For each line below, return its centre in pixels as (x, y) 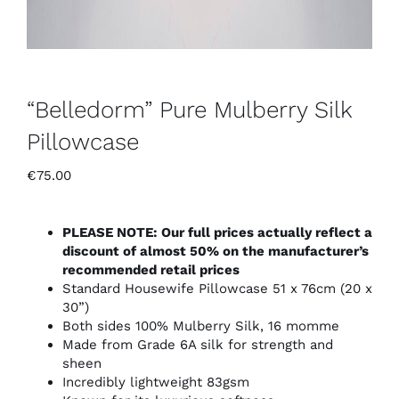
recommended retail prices (151, 270)
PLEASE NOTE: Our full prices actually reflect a (217, 233)
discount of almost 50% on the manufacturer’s (216, 252)
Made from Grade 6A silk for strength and (198, 345)
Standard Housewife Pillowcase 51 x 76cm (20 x (217, 289)
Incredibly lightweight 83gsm (156, 383)
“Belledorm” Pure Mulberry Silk (190, 110)
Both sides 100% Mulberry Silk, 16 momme (201, 326)
